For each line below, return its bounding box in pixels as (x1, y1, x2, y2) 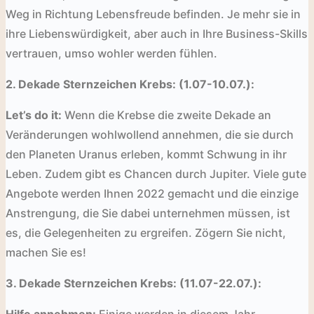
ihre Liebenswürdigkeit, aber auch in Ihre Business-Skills (6, 26, 308, 41)
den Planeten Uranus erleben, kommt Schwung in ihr (6, 146, 287, 161)
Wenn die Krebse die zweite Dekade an (62, 107, 271, 122)
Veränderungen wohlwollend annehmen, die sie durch (6, 127, 294, 142)
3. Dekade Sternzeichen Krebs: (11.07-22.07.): (6, 275, 261, 290)
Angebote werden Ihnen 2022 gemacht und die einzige (6, 186, 299, 200)
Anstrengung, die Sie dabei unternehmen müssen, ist (6, 205, 290, 220)
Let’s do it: (6, 107, 62, 122)
